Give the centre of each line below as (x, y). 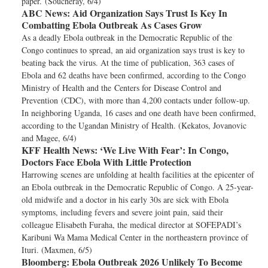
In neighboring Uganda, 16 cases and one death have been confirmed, (139, 113)
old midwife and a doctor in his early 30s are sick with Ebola (125, 200)
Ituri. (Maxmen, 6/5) (57, 250)
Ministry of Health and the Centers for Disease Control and (121, 88)
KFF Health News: (60, 150)
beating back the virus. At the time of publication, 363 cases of (128, 63)
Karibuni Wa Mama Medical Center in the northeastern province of (135, 237)
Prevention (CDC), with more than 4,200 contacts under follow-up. (136, 100)
